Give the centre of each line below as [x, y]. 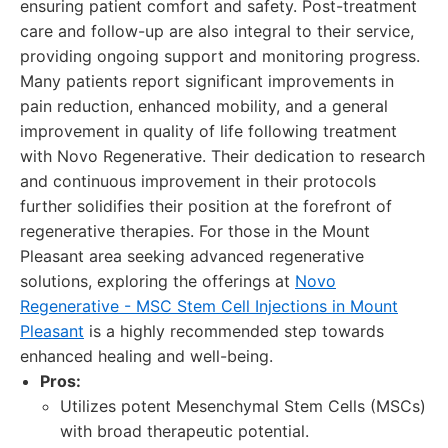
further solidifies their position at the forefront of [206, 206]
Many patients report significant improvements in [207, 81]
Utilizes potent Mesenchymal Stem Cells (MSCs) [243, 406]
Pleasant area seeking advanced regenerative [192, 256]
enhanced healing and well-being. [146, 356]
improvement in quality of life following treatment [208, 131]
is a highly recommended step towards [234, 331]
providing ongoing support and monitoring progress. [220, 56]
